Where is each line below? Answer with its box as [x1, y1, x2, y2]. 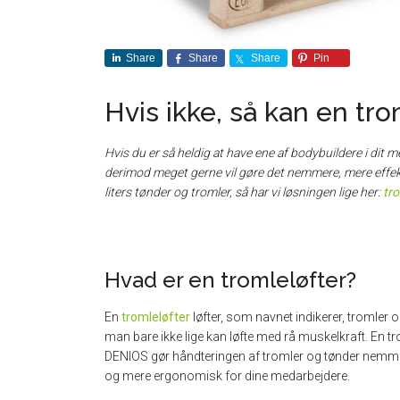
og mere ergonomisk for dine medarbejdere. [104, 368, 350, 383]
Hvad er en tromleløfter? [104, 266, 356, 293]
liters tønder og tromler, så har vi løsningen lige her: [104, 184, 383, 199]
